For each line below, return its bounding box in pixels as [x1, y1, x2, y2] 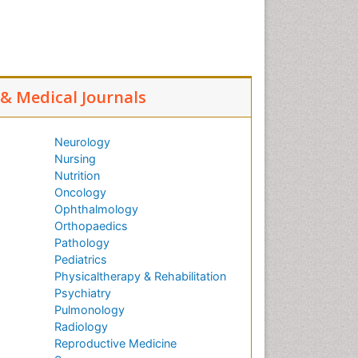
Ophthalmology [54, 202, 138, 217]
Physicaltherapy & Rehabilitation [54, 269, 226, 284]
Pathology [54, 236, 109, 250]
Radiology [54, 320, 108, 334]
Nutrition [54, 169, 100, 183]
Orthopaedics [54, 219, 128, 233]
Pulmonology [54, 303, 125, 317]
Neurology [54, 135, 110, 149]
